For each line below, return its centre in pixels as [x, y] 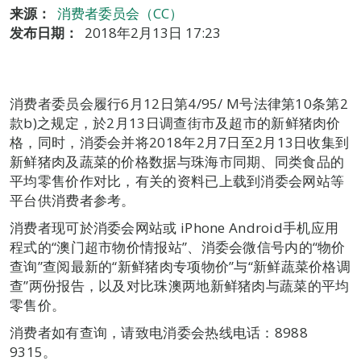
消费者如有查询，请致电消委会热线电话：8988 [159, 332]
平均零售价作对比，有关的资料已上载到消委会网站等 [177, 181]
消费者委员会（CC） [120, 13]
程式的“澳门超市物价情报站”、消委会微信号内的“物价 [178, 247]
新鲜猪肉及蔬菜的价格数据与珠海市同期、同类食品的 [177, 162]
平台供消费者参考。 [73, 200]
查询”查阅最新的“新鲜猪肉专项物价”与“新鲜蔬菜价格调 [180, 266]
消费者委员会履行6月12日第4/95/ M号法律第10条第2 [179, 104]
